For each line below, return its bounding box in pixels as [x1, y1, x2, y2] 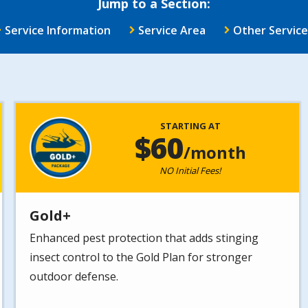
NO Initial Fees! [159, 164, 221, 177]
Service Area [137, 23, 206, 38]
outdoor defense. [30, 269, 119, 285]
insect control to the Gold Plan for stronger [30, 250, 253, 265]
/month [183, 141, 246, 164]
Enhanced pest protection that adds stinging [30, 230, 259, 246]
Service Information [4, 23, 111, 38]
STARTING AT [159, 120, 221, 133]
